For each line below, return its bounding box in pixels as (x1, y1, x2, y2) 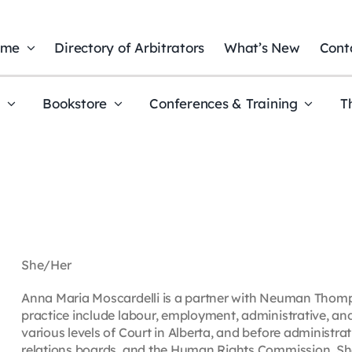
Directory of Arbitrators (54, 39, 205, 57)
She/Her (21, 256, 71, 273)
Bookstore (42, 95, 108, 112)
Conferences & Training (149, 95, 298, 112)
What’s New (224, 39, 300, 57)
